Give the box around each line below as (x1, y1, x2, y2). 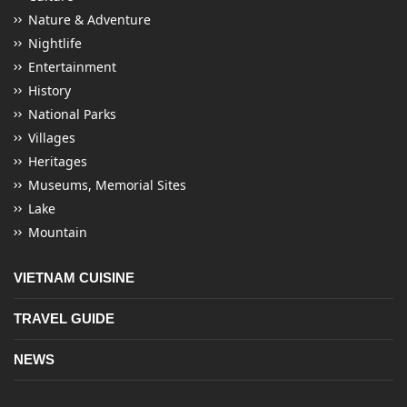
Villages (28, 129, 75, 147)
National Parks (28, 105, 116, 124)
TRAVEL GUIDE (14, 311, 114, 327)
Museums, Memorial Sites (28, 176, 186, 194)
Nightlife (28, 35, 82, 53)
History (28, 82, 71, 100)
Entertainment (28, 58, 116, 76)
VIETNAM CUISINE (14, 270, 134, 286)
